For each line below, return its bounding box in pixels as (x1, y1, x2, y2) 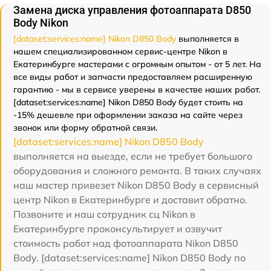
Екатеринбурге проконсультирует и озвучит (13, 223, 222, 235)
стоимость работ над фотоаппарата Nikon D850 (13, 237, 238, 249)
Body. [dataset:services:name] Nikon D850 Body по (13, 252, 246, 264)
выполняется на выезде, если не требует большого (13, 150, 252, 162)
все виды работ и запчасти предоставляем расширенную (13, 71, 252, 82)
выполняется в (176, 33, 239, 44)
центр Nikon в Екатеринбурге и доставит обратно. (13, 194, 247, 206)
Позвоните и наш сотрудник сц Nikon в (13, 208, 195, 220)
